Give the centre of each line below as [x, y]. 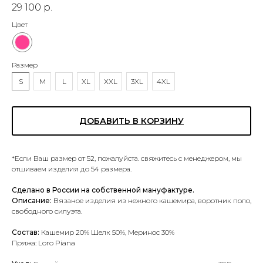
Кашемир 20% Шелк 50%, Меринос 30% [108, 232]
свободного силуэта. [47, 211]
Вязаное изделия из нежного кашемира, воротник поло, [152, 201]
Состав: [26, 232]
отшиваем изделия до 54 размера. [72, 169]
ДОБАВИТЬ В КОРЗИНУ [131, 121]
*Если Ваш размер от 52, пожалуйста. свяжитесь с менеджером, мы [127, 159]
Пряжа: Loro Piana [43, 243]
